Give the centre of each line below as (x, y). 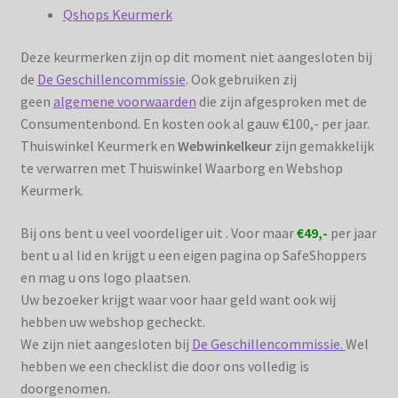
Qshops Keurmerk (117, 15)
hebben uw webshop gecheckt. (112, 321)
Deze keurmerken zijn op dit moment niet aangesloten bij (196, 56)
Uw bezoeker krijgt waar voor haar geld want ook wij (178, 299)
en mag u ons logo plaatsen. (105, 277)
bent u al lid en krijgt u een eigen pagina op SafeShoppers (193, 255)
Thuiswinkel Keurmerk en (99, 145)
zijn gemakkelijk (324, 145)
